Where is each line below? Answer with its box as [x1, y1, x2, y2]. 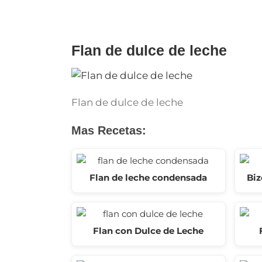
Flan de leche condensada [89, 171, 208, 183]
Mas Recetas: [71, 124, 146, 137]
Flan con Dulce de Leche [93, 225, 204, 236]
